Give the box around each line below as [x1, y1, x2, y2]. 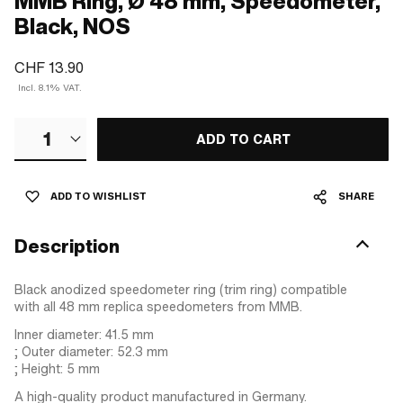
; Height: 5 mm [14, 359, 100, 378]
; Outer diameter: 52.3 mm [14, 342, 168, 361]
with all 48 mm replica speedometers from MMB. [14, 297, 302, 316]
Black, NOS [14, 12, 130, 41]
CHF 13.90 [14, 58, 84, 77]
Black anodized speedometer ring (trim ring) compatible [14, 280, 347, 299]
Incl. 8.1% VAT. [18, 82, 82, 94]
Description [14, 233, 120, 259]
